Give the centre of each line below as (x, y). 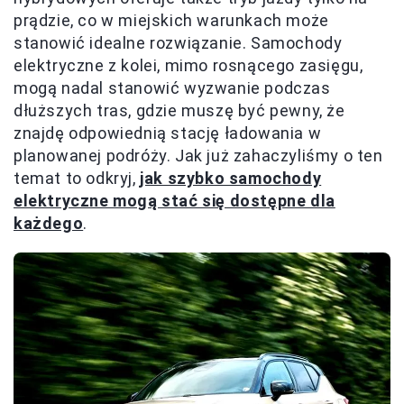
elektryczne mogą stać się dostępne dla (174, 201)
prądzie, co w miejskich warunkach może (171, 20)
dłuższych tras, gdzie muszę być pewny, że (179, 110)
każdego (49, 223)
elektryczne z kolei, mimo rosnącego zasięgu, (188, 65)
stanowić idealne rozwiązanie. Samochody (178, 43)
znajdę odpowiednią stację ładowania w (168, 133)
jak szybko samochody (231, 178)
